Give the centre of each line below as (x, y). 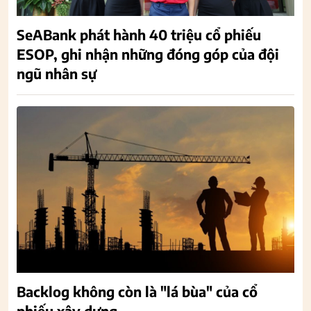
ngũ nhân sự (57, 74)
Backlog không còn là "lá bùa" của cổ (137, 292)
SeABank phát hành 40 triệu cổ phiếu (139, 35)
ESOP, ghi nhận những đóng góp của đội (148, 54)
